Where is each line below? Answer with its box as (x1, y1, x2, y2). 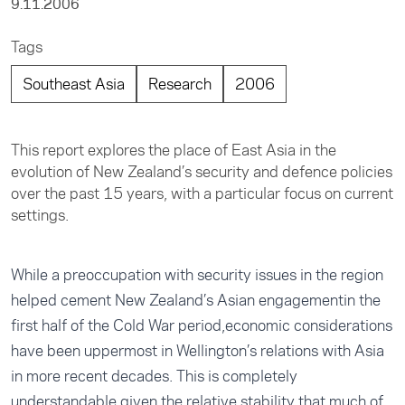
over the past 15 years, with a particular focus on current (11, 183, 393, 204)
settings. (11, 204, 69, 226)
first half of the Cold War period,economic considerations (11, 315, 392, 336)
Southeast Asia (23, 73, 125, 95)
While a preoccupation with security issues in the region (11, 264, 383, 286)
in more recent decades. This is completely (11, 365, 297, 387)
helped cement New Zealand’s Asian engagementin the (11, 289, 381, 311)
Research (148, 73, 212, 95)
